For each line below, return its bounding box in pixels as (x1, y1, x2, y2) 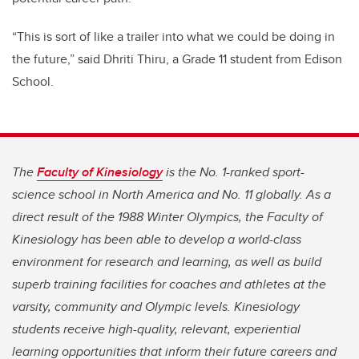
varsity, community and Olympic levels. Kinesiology (12, 296, 300, 316)
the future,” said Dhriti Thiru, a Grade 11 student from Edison (12, 49, 342, 68)
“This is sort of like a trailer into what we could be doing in (12, 26, 335, 46)
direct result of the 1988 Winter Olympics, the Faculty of (12, 207, 323, 226)
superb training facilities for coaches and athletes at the (12, 274, 326, 293)
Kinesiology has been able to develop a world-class (12, 229, 301, 248)
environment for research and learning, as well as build (12, 252, 321, 271)
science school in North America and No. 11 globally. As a (12, 184, 331, 204)
